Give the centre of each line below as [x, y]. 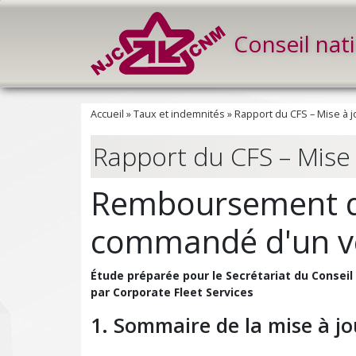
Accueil [107, 114]
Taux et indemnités [179, 114]
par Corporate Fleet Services [172, 292]
